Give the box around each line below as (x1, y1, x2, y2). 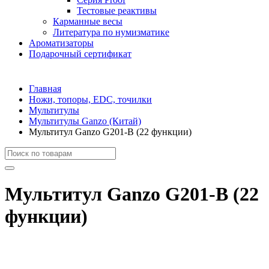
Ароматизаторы (29, 37, 94, 48)
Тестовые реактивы (77, 5, 157, 16)
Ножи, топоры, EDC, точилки (29, 94, 152, 104)
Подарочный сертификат (29, 48, 131, 59)
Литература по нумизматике (53, 26, 169, 37)
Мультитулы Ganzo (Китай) (29, 115, 141, 126)
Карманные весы (53, 16, 122, 26)
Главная (29, 83, 61, 94)
